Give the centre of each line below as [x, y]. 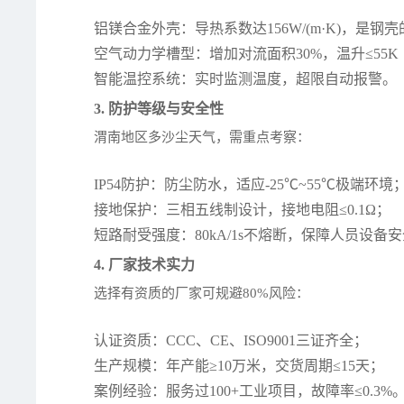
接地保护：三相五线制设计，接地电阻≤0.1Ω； [243, 210]
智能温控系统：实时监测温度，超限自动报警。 [246, 79]
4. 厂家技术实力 [145, 265]
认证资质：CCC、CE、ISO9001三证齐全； [231, 341]
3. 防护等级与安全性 [159, 109]
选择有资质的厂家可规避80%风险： [202, 294]
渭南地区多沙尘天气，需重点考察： [202, 138]
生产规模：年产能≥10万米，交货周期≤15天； [239, 366]
